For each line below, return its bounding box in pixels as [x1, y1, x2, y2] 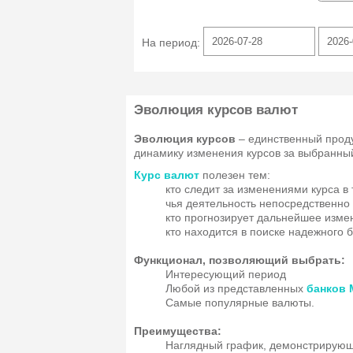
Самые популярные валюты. [165, 296, 314, 309]
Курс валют [134, 169, 199, 181]
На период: [142, 35, 203, 49]
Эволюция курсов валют [134, 102, 298, 117]
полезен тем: [203, 169, 270, 181]
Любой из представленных [165, 282, 307, 295]
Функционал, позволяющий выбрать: [134, 254, 345, 266]
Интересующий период [165, 268, 286, 281]
